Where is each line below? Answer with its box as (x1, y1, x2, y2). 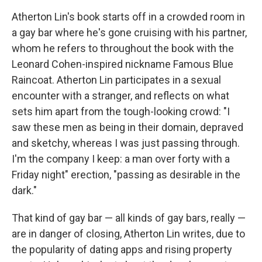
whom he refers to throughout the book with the (12, 42, 234, 54)
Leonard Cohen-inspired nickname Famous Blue (12, 57, 233, 70)
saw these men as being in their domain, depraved (12, 120, 243, 133)
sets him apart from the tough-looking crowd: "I (12, 105, 230, 118)
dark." (12, 184, 37, 196)
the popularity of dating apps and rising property (12, 243, 232, 256)
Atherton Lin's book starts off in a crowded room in (12, 10, 245, 23)
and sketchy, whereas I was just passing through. (12, 136, 240, 149)
